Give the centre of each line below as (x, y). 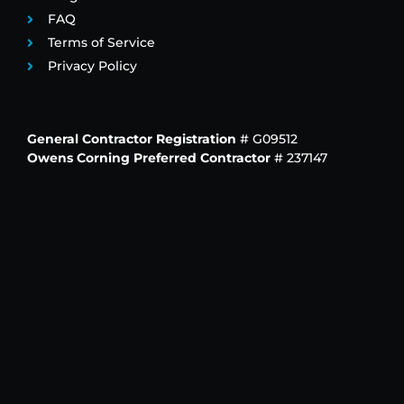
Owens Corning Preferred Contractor (149, 158)
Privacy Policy (92, 66)
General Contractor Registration (132, 139)
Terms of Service (101, 43)
